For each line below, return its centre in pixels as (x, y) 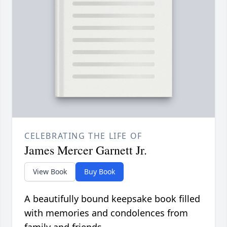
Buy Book (100, 172)
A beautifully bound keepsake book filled (112, 199)
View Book (50, 172)
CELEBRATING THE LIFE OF (83, 136)
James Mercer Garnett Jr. (86, 150)
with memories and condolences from (106, 213)
